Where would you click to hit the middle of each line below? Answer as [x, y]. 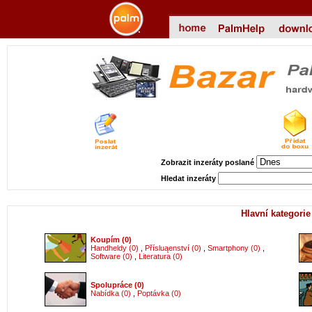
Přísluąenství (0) [173, 248]
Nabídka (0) [111, 293]
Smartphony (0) [234, 248]
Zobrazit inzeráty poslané [208, 162]
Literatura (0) [161, 256]
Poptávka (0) [159, 293]
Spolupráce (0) [117, 285]
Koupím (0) [111, 240]
